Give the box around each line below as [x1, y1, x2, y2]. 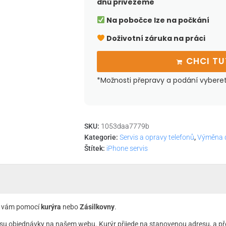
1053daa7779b [101, 122, 149, 130]
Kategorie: [84, 133, 120, 141]
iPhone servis [106, 144, 148, 152]
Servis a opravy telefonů [120, 133, 194, 141]
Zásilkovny [80, 203, 115, 211]
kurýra [41, 203, 61, 211]
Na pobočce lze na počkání [104, 15, 209, 25]
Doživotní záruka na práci [104, 33, 205, 43]
